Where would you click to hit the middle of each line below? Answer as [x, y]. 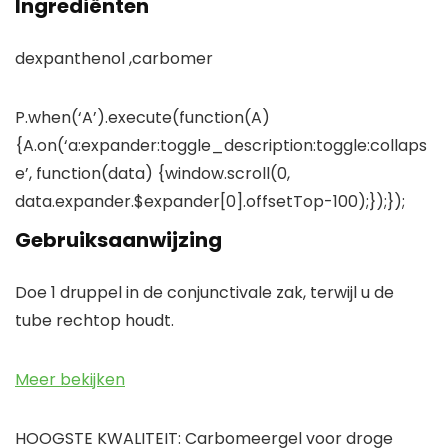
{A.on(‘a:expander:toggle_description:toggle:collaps [221, 146]
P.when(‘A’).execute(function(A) [142, 118]
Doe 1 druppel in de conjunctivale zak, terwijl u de [204, 293]
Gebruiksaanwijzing [118, 240]
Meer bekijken [70, 380]
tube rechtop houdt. [94, 321]
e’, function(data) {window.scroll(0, [152, 174]
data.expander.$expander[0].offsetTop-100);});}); [210, 202]
